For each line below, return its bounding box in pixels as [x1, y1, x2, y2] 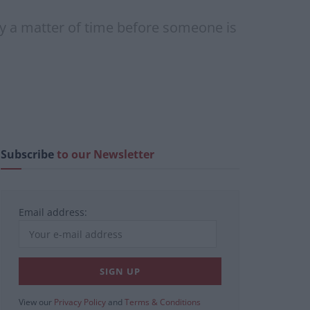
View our [19, 296, 54, 309]
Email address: [19, 206, 87, 219]
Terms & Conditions [125, 296, 201, 309]
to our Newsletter [57, 147, 154, 163]
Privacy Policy [54, 296, 106, 309]
